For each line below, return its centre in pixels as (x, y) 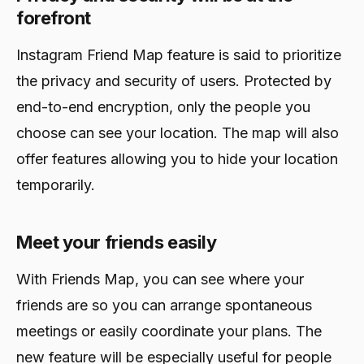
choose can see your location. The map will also (178, 132)
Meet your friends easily (117, 242)
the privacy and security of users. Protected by (174, 80)
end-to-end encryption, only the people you (163, 106)
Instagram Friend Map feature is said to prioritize (179, 54)
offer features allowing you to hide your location (177, 158)
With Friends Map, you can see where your (160, 279)
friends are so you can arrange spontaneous (164, 305)
